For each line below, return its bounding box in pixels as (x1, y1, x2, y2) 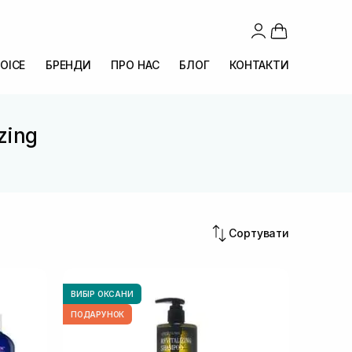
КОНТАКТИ (229, 58, 289, 71)
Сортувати (229, 226, 289, 240)
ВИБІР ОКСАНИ (71, 289, 134, 299)
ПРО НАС (111, 58, 159, 71)
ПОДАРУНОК (71, 310, 125, 319)
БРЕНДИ (45, 58, 91, 71)
